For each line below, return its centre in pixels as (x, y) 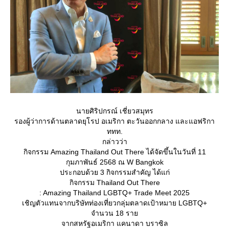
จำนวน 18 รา (114, 213)
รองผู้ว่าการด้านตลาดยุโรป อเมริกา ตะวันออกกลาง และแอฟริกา (114, 121)
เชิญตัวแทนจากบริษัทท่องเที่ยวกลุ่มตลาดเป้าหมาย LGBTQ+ (114, 203)
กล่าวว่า (114, 141)
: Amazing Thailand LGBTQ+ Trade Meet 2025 (114, 192)
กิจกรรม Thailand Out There (114, 182)
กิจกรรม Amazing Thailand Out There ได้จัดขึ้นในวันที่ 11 (114, 152)
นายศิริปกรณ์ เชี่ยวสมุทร (114, 111)
